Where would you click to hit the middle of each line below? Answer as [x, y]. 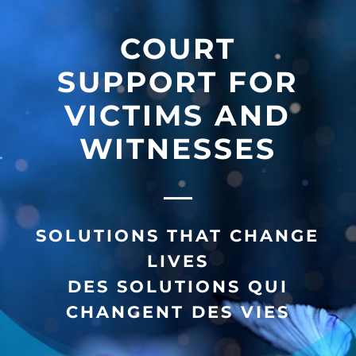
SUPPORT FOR [178, 81]
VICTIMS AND [178, 115]
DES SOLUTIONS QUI [178, 286]
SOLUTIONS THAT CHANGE [178, 235]
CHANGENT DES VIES [178, 311]
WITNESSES [178, 148]
